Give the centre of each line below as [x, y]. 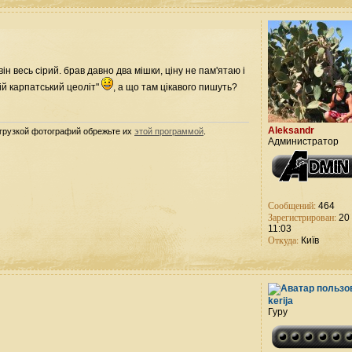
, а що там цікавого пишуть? [175, 87]
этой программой [169, 132]
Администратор [304, 142]
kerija [281, 301]
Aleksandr [291, 131]
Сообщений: [292, 205]
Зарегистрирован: [302, 217]
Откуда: [284, 240]
